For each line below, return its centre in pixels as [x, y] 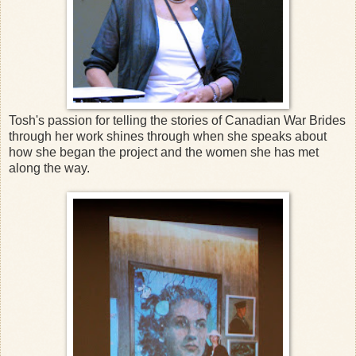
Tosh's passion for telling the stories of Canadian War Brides [177, 120]
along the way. [49, 168]
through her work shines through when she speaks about [168, 136]
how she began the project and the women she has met [164, 152]
